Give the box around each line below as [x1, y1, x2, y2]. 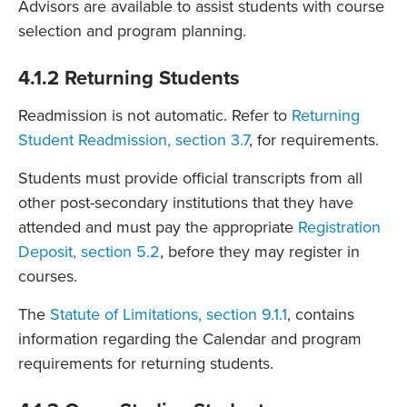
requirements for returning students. [18, 352, 273, 373]
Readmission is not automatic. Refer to [18, 104, 292, 125]
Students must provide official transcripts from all [18, 167, 362, 188]
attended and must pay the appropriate [18, 216, 298, 237]
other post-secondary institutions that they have [18, 192, 353, 213]
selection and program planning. [18, 20, 246, 41]
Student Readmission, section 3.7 [18, 129, 249, 150]
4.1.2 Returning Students [18, 65, 240, 90]
